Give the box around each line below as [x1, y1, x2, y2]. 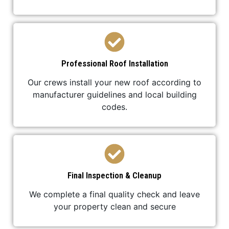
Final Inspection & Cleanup [67, 170, 162, 180]
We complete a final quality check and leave [29, 189, 200, 199]
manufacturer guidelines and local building [32, 89, 197, 100]
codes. [102, 101, 127, 112]
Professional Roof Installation [61, 58, 168, 68]
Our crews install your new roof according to [28, 77, 201, 87]
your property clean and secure [53, 201, 176, 212]
